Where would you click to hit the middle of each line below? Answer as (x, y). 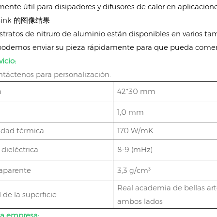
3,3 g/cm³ (134, 170)
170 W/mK (135, 130)
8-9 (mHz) (135, 149)
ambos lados (140, 201)
